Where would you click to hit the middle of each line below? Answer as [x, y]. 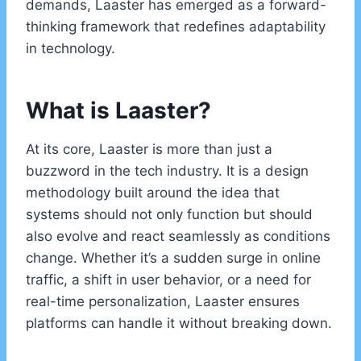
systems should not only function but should [169, 215]
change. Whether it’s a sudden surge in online [173, 258]
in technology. [71, 49]
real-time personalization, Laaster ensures [163, 302]
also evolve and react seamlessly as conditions [178, 237]
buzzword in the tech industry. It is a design [167, 171]
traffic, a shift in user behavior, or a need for [168, 280]
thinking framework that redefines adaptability [176, 27]
